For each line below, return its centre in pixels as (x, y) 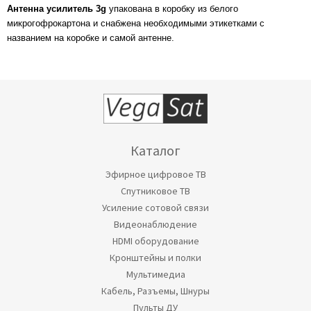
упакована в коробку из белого (172, 9)
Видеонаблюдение (155, 224)
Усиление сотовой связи (155, 208)
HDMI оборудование (155, 241)
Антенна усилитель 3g (57, 9)
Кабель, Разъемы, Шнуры (155, 291)
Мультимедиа (155, 274)
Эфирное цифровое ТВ (155, 174)
